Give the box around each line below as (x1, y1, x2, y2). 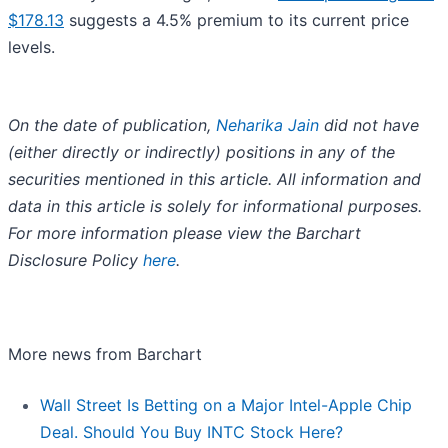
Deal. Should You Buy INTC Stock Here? (40, 422, 343, 443)
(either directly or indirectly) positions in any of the (8, 142, 395, 163)
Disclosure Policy (8, 250, 143, 271)
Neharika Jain (216, 115, 319, 136)
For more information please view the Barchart (8, 223, 361, 244)
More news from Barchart (8, 344, 202, 365)
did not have (319, 115, 419, 136)
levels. (8, 37, 60, 58)
